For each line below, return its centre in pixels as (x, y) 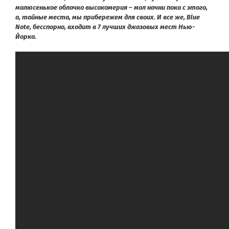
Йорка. (26, 36)
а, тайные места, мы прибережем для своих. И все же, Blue (108, 17)
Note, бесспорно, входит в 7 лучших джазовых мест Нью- (105, 27)
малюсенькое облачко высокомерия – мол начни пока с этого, (111, 7)
